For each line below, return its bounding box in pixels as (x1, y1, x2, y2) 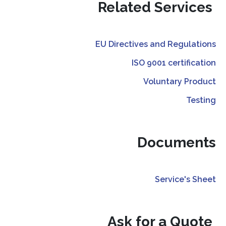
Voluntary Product (143, 76, 216, 86)
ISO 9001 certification (132, 58, 216, 68)
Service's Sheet (155, 174, 216, 184)
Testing (186, 95, 216, 105)
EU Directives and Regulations (95, 39, 216, 49)
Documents (137, 134, 216, 151)
